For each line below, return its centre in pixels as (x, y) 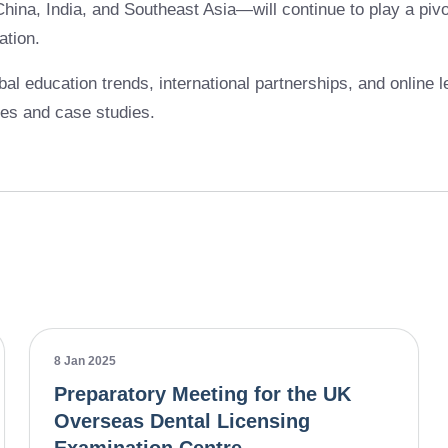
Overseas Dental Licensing (182, 421)
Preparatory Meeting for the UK (203, 394)
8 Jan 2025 (85, 361)
